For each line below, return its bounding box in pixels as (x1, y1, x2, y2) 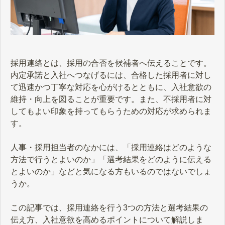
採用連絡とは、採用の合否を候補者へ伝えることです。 (11, 59, 211, 68)
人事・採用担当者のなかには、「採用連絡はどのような (11, 143, 211, 152)
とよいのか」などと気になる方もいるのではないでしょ (11, 167, 211, 176)
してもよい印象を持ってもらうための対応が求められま (11, 107, 211, 116)
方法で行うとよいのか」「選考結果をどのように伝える (11, 155, 211, 164)
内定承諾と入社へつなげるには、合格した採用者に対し (11, 71, 211, 80)
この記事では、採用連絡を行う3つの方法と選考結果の (11, 203, 208, 212)
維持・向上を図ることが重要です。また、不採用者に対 (11, 95, 211, 104)
